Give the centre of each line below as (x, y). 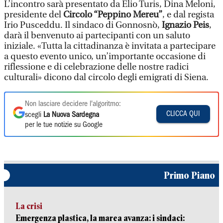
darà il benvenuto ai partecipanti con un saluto (97, 35)
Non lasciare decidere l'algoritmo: (73, 104)
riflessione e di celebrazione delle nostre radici (96, 67)
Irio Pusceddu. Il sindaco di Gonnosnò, (83, 25)
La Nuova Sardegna (71, 115)
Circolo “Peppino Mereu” (113, 14)
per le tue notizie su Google (64, 125)
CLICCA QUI (183, 114)
